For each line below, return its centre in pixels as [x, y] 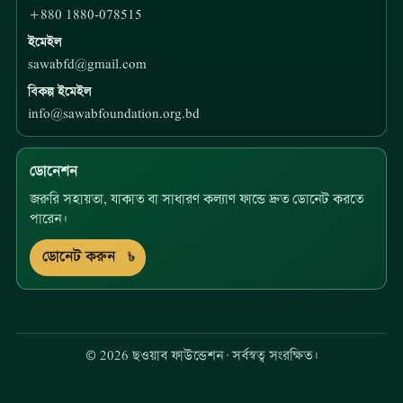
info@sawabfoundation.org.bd [113, 115]
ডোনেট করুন [78, 258]
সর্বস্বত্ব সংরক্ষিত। [275, 357]
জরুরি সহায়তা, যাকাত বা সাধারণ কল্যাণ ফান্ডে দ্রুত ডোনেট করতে [196, 201]
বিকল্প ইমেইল [59, 93]
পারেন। [48, 220]
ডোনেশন [53, 172]
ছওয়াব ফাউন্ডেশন [177, 357]
